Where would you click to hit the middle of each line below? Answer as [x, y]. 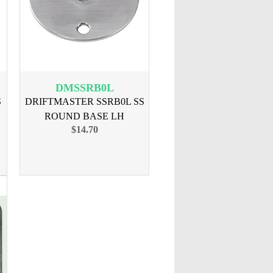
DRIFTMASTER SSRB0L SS [84, 101]
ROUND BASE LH [84, 116]
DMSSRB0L [84, 88]
